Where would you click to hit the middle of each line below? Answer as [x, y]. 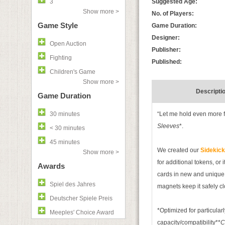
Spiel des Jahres [73, 184]
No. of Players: [173, 14]
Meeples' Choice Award [82, 212]
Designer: [166, 38]
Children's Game [73, 72]
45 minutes [65, 142]
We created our [179, 150]
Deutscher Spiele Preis [81, 198]
